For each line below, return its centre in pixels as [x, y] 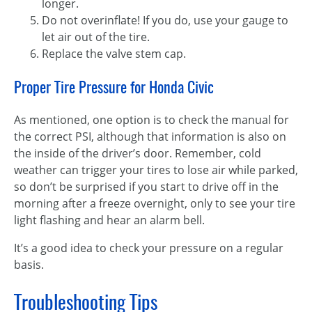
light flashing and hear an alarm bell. [109, 220]
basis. [29, 265]
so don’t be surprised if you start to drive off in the [146, 187]
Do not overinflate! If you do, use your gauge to [165, 20]
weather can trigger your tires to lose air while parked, [156, 170]
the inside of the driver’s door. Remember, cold [138, 153]
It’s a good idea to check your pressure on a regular [149, 248]
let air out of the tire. [96, 37]
